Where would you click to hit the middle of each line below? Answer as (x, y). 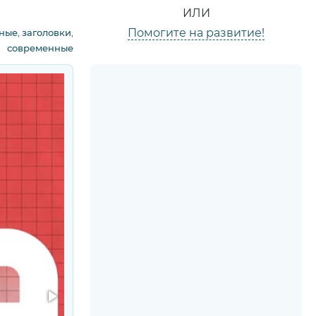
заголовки (47, 32)
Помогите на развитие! (196, 33)
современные (40, 48)
